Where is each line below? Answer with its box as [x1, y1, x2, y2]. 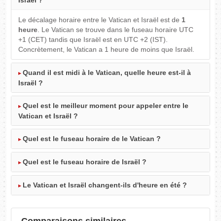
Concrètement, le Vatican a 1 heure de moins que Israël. [18, 45, 195, 54]
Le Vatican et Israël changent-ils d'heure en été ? [23, 181, 187, 189]
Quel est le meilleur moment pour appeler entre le [23, 102, 189, 110]
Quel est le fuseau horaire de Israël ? [23, 158, 147, 166]
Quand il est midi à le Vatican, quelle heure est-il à [23, 69, 191, 77]
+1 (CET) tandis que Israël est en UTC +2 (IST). [18, 36, 168, 44]
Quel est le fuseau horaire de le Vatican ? [23, 135, 161, 143]
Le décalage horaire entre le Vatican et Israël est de [18, 16, 182, 24]
